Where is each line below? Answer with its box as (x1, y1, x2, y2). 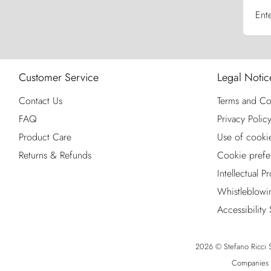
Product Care (19, 130, 71, 145)
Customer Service (19, 70, 99, 86)
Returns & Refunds (19, 148, 91, 163)
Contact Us (19, 94, 62, 108)
